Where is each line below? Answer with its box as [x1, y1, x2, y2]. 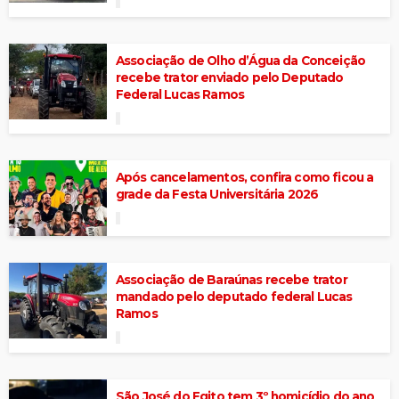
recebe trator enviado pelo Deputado [116, 69, 344, 85]
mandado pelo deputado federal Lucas [116, 289, 353, 304]
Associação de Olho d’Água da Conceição [116, 53, 366, 68]
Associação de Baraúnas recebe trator [116, 272, 347, 287]
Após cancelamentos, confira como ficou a [116, 169, 374, 184]
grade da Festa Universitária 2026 [116, 186, 319, 201]
